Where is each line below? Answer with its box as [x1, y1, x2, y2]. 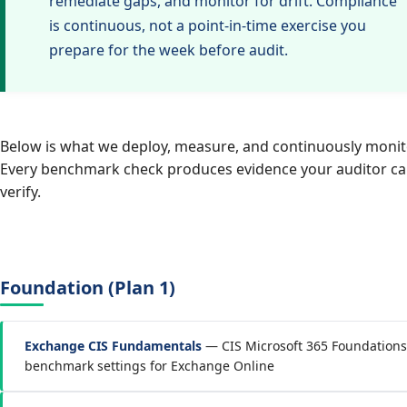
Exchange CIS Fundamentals [25, 337, 202, 354]
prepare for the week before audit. [49, 40, 288, 60]
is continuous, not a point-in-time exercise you [49, 15, 366, 35]
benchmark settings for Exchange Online [25, 357, 274, 374]
